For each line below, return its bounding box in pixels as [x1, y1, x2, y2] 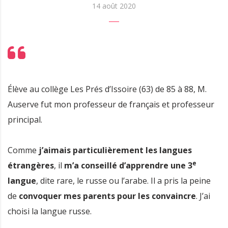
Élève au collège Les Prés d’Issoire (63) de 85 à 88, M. [8, 83, 207, 95]
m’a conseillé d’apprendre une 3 [64, 159, 192, 171]
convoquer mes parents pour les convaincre [19, 190, 196, 202]
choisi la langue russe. [8, 205, 92, 217]
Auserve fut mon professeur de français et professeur [8, 98, 214, 110]
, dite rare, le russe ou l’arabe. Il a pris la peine [36, 175, 211, 186]
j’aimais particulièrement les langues [39, 144, 192, 156]
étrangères [8, 159, 54, 171]
